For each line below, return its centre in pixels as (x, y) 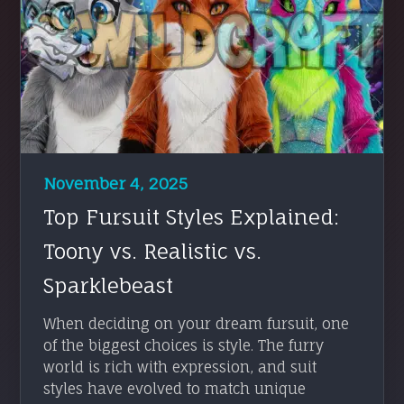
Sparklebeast (109, 285)
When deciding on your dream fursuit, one (197, 323)
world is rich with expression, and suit (180, 367)
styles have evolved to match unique (175, 388)
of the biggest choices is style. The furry (184, 345)
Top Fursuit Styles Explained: (192, 216)
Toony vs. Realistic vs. (153, 251)
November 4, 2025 (116, 183)
